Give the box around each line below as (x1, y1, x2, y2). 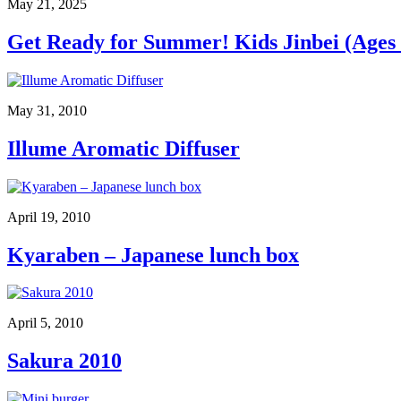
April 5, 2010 (7, 315, 83, 331)
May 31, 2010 (7, 102, 87, 118)
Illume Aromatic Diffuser (7, 136, 240, 160)
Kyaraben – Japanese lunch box (7, 243, 299, 267)
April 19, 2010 (7, 209, 90, 225)
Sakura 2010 (7, 349, 122, 373)
